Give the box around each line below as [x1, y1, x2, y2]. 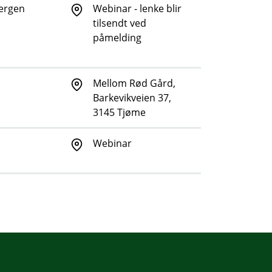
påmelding [93, 31, 141, 45]
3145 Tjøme [93, 106, 146, 120]
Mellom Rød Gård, [93, 76, 175, 90]
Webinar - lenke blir [93, 2, 182, 16]
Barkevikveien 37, [93, 91, 171, 105]
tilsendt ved [93, 16, 146, 30]
